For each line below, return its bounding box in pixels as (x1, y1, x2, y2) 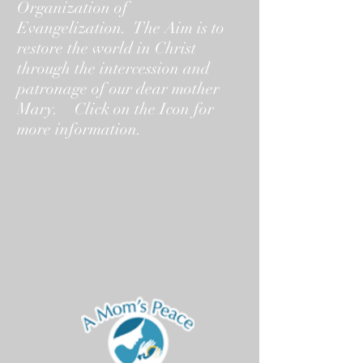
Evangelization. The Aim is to (17, 18, 224, 38)
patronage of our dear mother (17, 79, 220, 99)
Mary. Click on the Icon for (17, 99, 214, 119)
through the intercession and (17, 58, 210, 79)
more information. (17, 119, 150, 139)
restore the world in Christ (17, 38, 196, 58)
